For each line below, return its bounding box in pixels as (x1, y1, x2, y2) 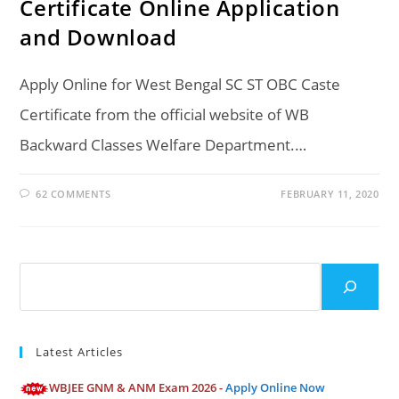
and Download (20, 22, 177, 53)
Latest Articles (36, 344, 124, 361)
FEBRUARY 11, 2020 (281, 187, 379, 201)
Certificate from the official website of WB (20, 104, 310, 126)
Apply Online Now (225, 379, 326, 396)
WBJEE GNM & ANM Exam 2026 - (49, 379, 226, 396)
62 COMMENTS (36, 187, 111, 201)
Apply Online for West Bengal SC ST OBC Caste (20, 74, 341, 95)
